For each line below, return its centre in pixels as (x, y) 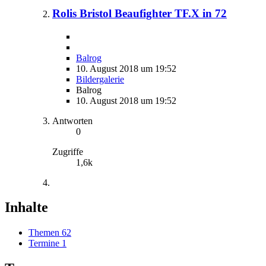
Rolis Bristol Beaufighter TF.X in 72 (140, 13)
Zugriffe (68, 151)
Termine (44, 243)
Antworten (72, 121)
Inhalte (26, 208)
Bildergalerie (100, 79)
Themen (44, 233)
